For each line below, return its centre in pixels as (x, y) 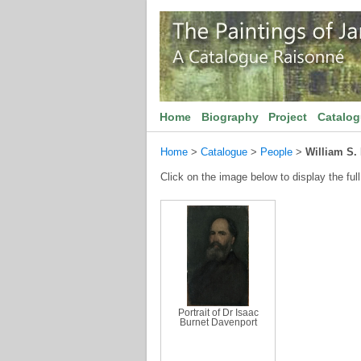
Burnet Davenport (218, 322)
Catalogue (224, 152)
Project (288, 117)
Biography (230, 117)
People (276, 152)
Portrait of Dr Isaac (218, 313)
